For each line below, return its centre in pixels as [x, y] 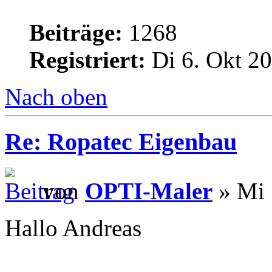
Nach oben [56, 97]
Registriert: [87, 59]
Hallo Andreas [73, 228]
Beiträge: [76, 32]
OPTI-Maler [149, 191]
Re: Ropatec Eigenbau [121, 142]
